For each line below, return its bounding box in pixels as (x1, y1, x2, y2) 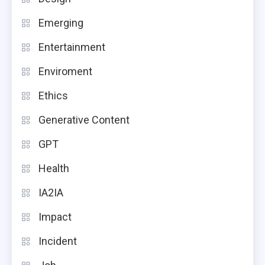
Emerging (38, 17, 83, 30)
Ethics (38, 89, 68, 102)
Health (38, 162, 69, 175)
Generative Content (38, 114, 130, 127)
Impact (38, 211, 72, 224)
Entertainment (38, 41, 105, 54)
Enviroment (38, 65, 92, 78)
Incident (38, 235, 77, 248)
